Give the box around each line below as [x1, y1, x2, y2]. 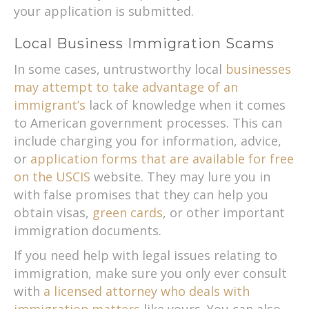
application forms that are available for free [30, 150, 294, 167]
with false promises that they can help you [14, 186, 268, 203]
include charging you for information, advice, [14, 132, 281, 149]
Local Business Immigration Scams [14, 34, 275, 52]
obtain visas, [14, 203, 92, 221]
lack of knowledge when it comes [86, 96, 286, 113]
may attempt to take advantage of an [14, 78, 238, 95]
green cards [92, 203, 163, 221]
